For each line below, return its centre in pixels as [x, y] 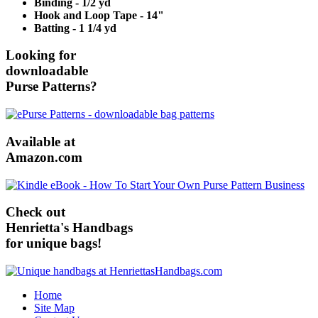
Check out [35, 212]
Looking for [41, 55]
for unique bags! [54, 243]
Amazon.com [44, 157]
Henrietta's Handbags [69, 228]
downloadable [47, 71]
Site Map [54, 308]
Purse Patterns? [51, 87]
